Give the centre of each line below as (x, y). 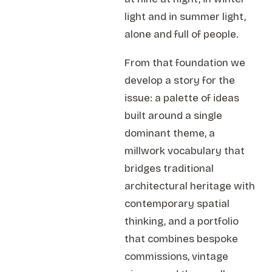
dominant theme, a (170, 133)
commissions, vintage (177, 257)
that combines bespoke (182, 239)
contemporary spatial (177, 204)
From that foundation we (185, 63)
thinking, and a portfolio (182, 221)
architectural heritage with (190, 186)
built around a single (174, 116)
